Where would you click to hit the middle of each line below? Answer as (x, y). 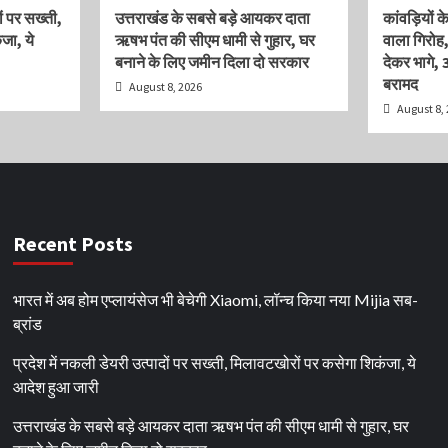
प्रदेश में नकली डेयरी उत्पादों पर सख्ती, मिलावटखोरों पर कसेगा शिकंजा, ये (215, 362)
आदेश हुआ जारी (56, 386)
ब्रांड (28, 323)
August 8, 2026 (164, 86)
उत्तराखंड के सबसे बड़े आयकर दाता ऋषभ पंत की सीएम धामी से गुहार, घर (211, 425)
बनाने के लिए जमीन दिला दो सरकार (211, 62)
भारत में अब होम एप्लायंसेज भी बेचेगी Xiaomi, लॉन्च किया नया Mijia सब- (216, 299)
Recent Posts (73, 243)
